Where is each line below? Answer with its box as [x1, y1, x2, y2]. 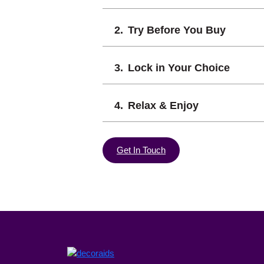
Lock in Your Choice [128, 61, 230, 74]
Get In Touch [117, 144, 166, 155]
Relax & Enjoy [128, 99, 199, 111]
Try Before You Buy [128, 24, 226, 36]
